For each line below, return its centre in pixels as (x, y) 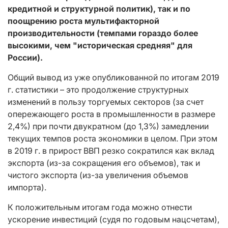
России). (25, 57)
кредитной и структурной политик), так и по (99, 8)
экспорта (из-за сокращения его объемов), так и (104, 163)
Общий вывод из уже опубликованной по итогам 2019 (113, 77)
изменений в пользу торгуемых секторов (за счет (106, 102)
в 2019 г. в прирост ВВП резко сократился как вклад (111, 150)
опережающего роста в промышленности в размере (111, 114)
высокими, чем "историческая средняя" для (100, 45)
